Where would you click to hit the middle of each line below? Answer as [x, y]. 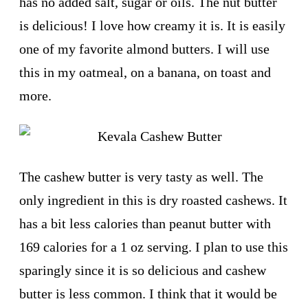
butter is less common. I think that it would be [148, 293]
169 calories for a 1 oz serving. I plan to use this [154, 246]
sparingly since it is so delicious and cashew [143, 270]
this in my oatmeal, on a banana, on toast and [145, 72]
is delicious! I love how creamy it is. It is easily [152, 25]
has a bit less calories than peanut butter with [145, 223]
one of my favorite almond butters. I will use [144, 48]
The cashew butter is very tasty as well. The [141, 176]
